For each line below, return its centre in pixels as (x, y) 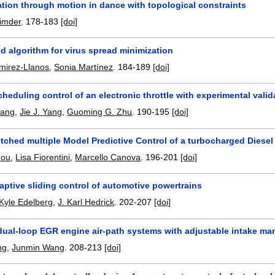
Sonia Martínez (84, 67)
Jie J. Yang (41, 112)
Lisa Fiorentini (43, 157)
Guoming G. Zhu (100, 112)
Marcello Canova (108, 157)
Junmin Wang (38, 247)
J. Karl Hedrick (86, 202)
